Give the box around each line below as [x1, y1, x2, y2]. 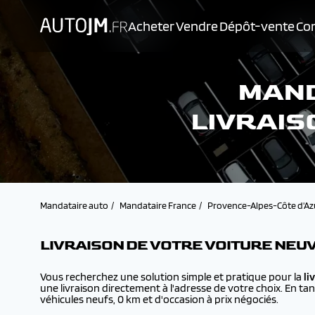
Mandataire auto [40, 200, 108, 211]
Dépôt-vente [219, 18, 295, 34]
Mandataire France [120, 200, 196, 211]
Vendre [176, 18, 218, 34]
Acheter [128, 18, 174, 34]
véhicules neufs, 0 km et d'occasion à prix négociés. [40, 292, 278, 306]
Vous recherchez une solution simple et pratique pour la [40, 270, 304, 283]
